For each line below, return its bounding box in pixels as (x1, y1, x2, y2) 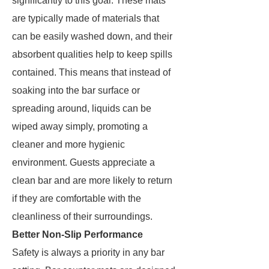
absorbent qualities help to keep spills (12, 49, 172, 59)
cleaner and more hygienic (12, 139, 125, 150)
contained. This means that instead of (12, 67, 171, 77)
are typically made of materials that (12, 13, 159, 23)
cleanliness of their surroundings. (12, 211, 153, 222)
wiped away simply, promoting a (12, 121, 148, 131)
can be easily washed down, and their (12, 31, 172, 41)
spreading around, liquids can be (12, 103, 151, 113)
